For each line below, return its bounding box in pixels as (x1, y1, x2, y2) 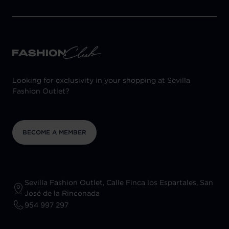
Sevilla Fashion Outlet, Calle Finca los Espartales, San (25, 178, 213, 188)
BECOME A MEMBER (22, 128, 86, 136)
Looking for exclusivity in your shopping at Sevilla (12, 76, 190, 85)
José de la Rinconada (25, 189, 100, 198)
